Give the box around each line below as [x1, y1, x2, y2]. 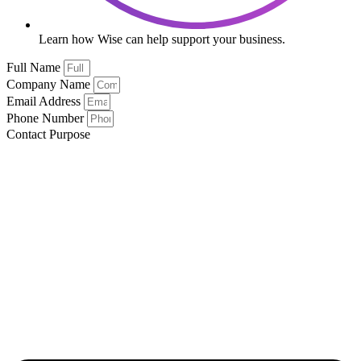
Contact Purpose [6, 127, 90, 141]
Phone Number [6, 110, 87, 125]
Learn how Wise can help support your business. [39, 31, 285, 46]
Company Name [6, 77, 93, 91]
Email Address [6, 93, 84, 108]
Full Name [6, 60, 64, 74]
